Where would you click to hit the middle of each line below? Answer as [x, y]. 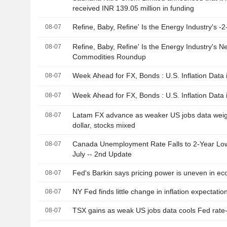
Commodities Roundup [109, 57]
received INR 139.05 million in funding [134, 8]
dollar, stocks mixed [104, 125]
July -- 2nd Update [102, 154]
